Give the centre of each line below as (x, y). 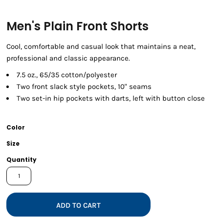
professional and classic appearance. (68, 58)
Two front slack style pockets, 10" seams (84, 87)
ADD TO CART (79, 205)
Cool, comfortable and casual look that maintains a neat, (101, 47)
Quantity (22, 160)
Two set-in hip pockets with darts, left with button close (111, 99)
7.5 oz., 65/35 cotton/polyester (67, 75)
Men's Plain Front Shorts (77, 26)
